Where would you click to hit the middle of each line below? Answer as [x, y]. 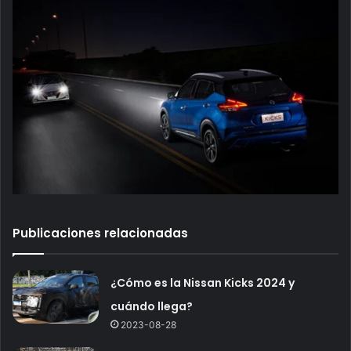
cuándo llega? [152, 307]
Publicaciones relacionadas [100, 233]
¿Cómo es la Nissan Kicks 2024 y [203, 283]
